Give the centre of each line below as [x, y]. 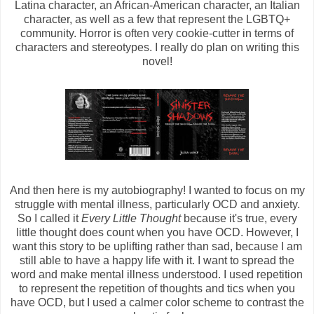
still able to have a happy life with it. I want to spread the [157, 261]
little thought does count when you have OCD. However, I [157, 233]
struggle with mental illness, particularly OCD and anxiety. [157, 205]
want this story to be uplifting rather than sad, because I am [157, 247]
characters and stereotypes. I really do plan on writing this [157, 48]
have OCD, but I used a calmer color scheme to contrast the [157, 303]
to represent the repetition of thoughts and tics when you [157, 289]
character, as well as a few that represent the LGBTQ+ [157, 20]
